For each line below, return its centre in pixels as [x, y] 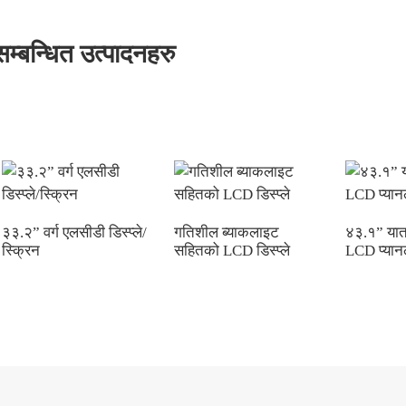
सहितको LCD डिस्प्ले [232, 251]
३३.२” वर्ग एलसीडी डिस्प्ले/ [74, 233]
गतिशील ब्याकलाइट [226, 233]
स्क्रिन [21, 251]
